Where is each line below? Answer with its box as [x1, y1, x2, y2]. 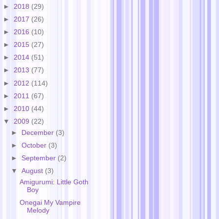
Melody [26, 206, 49, 214]
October [22, 141, 49, 149]
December [22, 129, 56, 136]
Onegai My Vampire [19, 198, 81, 206]
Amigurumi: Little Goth [19, 178, 88, 186]
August [22, 167, 45, 175]
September [22, 154, 58, 162]
